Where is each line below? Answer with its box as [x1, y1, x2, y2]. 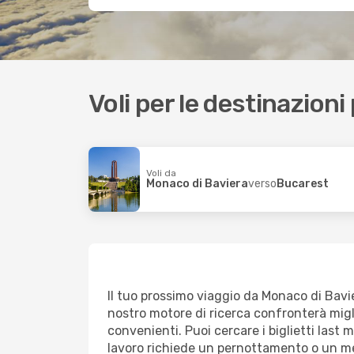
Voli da [146, 167, 176, 179]
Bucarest [277, 176, 329, 190]
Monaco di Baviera [146, 176, 248, 190]
